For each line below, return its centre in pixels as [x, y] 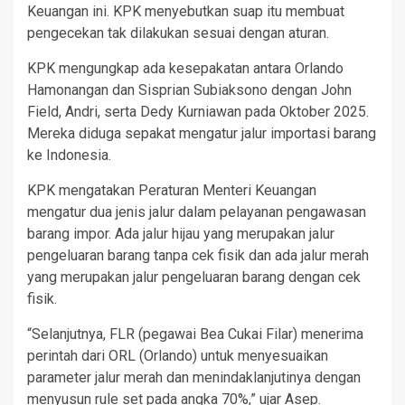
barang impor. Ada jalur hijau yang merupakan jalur [181, 233]
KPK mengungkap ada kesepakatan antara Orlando [185, 68]
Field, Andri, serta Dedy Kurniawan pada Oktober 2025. [198, 111]
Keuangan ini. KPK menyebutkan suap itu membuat [186, 11]
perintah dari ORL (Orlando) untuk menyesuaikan [178, 355]
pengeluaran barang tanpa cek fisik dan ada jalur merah [198, 255]
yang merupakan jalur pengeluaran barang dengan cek [194, 277]
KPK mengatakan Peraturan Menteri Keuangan [172, 190]
